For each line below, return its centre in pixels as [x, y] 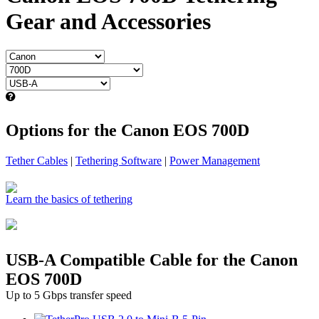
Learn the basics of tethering [69, 199]
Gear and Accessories [108, 21]
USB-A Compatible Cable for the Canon [152, 260]
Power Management [215, 160]
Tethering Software [119, 160]
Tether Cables [37, 160]
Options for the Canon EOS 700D [127, 130]
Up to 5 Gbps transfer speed [69, 295]
